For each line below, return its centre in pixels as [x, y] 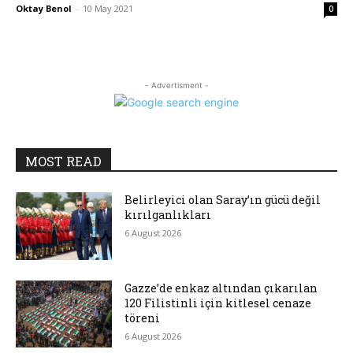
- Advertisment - [176, 85]
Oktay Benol [44, 8]
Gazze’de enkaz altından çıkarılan [221, 288]
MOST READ [63, 161]
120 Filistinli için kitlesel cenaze [218, 303]
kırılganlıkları [168, 215]
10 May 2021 [108, 8]
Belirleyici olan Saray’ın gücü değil [223, 200]
